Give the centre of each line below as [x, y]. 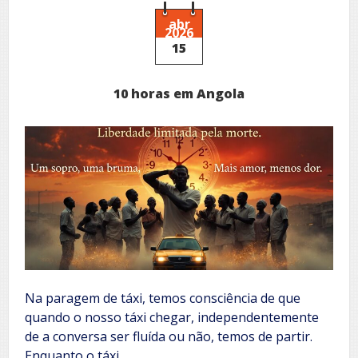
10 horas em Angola [179, 93]
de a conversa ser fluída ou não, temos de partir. [169, 336]
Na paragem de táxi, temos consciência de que [163, 298]
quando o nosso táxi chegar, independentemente [172, 317]
